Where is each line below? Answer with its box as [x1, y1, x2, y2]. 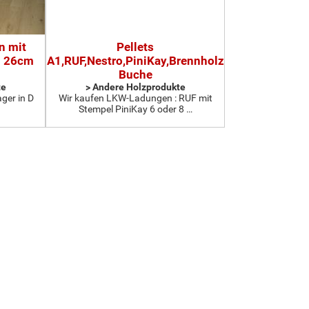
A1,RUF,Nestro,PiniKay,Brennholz [46, 54, 224, 68]
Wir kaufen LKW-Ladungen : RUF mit [58, 92, 212, 103]
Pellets [117, 40, 154, 54]
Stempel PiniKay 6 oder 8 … [78, 103, 192, 114]
